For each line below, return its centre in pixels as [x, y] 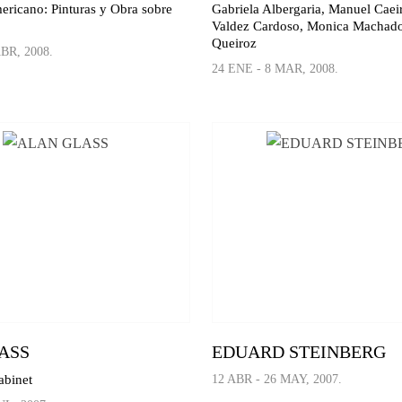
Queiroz [235, 43]
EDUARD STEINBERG [299, 352]
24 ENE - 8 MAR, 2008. [275, 68]
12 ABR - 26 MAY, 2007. [277, 380]
